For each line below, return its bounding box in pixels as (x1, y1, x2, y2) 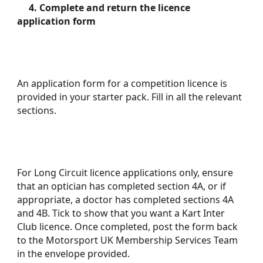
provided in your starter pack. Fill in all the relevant (17, 90, 242, 103)
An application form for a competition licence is (17, 77, 228, 90)
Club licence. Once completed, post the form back (17, 220, 238, 233)
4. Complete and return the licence (17, 1, 191, 14)
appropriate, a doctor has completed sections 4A (17, 193, 234, 206)
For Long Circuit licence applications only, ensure (17, 166, 234, 179)
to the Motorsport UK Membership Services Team (17, 234, 238, 247)
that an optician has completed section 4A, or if (17, 180, 227, 193)
